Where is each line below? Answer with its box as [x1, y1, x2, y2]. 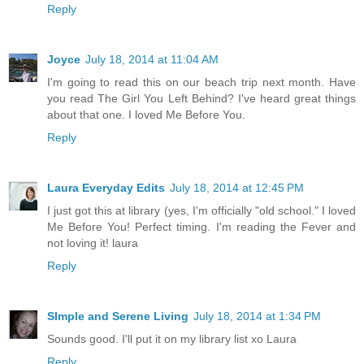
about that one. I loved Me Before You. [47, 107, 245, 121]
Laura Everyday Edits [47, 180, 165, 194]
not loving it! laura [47, 236, 138, 249]
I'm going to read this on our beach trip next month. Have [47, 75, 356, 89]
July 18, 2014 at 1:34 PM [193, 309, 321, 323]
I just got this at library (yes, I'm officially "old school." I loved [47, 203, 356, 217]
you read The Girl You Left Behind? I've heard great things [47, 91, 356, 105]
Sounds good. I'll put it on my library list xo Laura [47, 331, 297, 345]
